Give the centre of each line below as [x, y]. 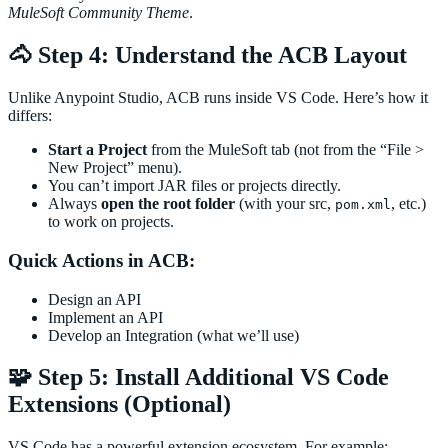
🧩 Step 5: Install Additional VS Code [198, 377]
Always [74, 204]
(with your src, [285, 204]
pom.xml [363, 205]
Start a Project [97, 150]
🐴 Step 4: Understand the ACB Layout [207, 55]
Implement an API [105, 317]
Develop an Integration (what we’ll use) [173, 335]
